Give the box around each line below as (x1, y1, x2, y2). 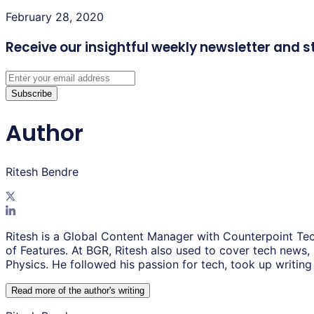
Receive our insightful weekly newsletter (6, 37, 271, 57)
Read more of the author (11, 285, 109, 296)
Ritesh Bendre (6, 165, 78, 179)
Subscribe (11, 88, 52, 100)
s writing (111, 285, 144, 296)
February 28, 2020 (6, 9, 104, 24)
